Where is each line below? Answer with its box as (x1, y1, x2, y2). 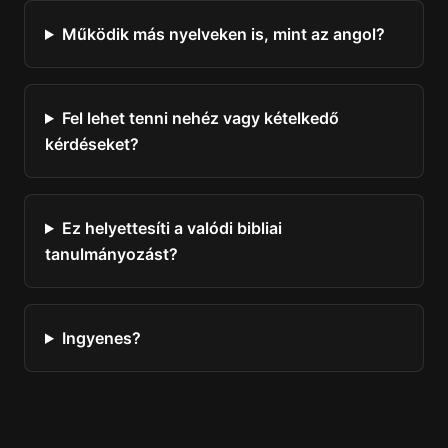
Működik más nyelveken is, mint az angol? (61, 24, 385, 44)
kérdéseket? (45, 134, 139, 154)
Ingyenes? (61, 328, 141, 348)
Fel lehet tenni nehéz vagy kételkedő (61, 108, 339, 128)
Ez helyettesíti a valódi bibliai (61, 218, 282, 238)
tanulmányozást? (45, 244, 178, 264)
